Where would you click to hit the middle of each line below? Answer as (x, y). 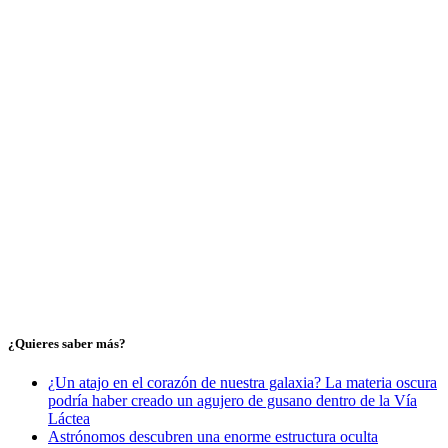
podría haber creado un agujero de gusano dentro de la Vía (232, 400)
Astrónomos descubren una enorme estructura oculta (213, 436)
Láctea (69, 418)
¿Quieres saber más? (67, 343)
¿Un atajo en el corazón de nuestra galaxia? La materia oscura (242, 382)
